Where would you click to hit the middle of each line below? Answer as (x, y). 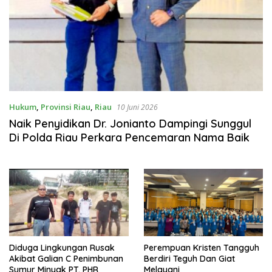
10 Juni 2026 (137, 107)
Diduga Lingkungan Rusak (62, 247)
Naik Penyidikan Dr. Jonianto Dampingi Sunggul (130, 124)
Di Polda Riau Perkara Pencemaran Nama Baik (129, 138)
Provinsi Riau (66, 107)
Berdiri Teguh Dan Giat (189, 258)
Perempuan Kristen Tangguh (201, 247)
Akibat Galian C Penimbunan (66, 258)
